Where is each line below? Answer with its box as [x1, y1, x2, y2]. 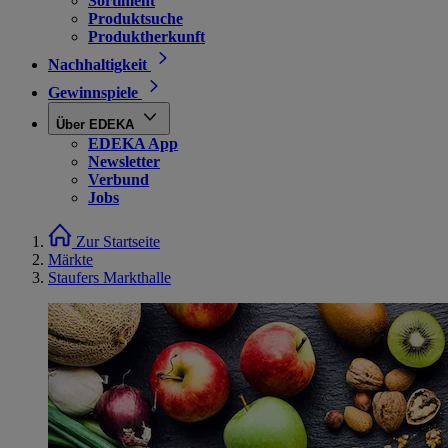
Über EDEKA [56, 117, 134, 132]
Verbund [88, 171, 149, 188]
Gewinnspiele [48, 84, 138, 101]
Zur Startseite [76, 233, 160, 250]
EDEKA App [88, 135, 178, 152]
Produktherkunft [88, 28, 205, 45]
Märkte [48, 251, 93, 268]
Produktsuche [88, 10, 183, 27]
